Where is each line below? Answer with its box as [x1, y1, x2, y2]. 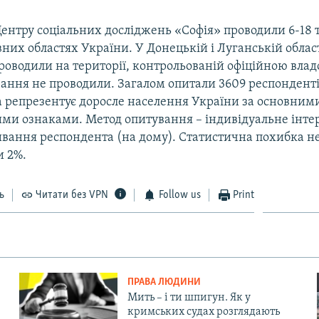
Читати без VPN [36, 189, 109, 201]
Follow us [158, 189, 201, 201]
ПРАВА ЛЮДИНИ [127, 276, 201, 288]
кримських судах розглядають [127, 305, 280, 318]
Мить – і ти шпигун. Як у [127, 291, 251, 303]
